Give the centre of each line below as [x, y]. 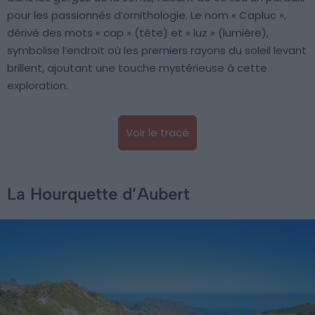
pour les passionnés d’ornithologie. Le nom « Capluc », [147, 15]
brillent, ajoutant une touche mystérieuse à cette [137, 68]
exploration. [38, 86]
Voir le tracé [157, 133]
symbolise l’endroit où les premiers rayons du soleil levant [157, 51]
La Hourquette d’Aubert [98, 194]
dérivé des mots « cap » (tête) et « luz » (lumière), [138, 33]
